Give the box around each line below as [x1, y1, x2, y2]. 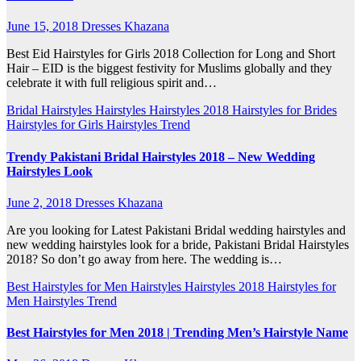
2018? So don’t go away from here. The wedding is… [6, 251, 282, 266]
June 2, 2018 [6, 195, 75, 210]
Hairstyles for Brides [232, 103, 337, 118]
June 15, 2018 [6, 19, 81, 34]
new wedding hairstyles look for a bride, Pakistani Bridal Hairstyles [6, 237, 349, 251]
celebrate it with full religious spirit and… [6, 76, 217, 90]
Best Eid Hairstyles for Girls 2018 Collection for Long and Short [6, 47, 335, 61]
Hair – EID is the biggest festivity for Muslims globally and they [6, 61, 332, 76]
